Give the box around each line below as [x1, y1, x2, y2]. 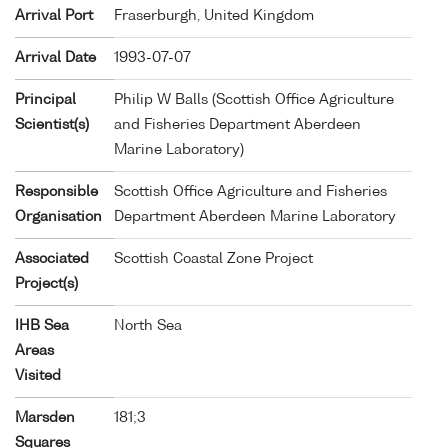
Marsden [15, 410, 75, 425]
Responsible [15, 184, 98, 199]
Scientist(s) [15, 117, 89, 132]
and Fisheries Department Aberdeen [114, 117, 361, 132]
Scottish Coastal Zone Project [114, 251, 313, 266]
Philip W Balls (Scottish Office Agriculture [114, 92, 394, 107]
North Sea [114, 318, 182, 333]
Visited [15, 368, 61, 383]
